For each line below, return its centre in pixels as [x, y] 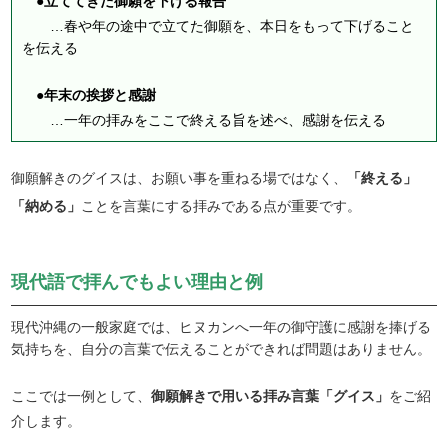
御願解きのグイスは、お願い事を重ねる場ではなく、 [179, 178]
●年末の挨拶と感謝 [96, 95]
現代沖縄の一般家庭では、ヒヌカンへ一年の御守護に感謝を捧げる [221, 327]
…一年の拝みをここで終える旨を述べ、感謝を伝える [204, 120]
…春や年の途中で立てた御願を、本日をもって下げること [218, 26]
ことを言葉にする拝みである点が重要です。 [221, 206]
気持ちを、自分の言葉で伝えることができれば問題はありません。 [221, 349]
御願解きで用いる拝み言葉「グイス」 [270, 396]
